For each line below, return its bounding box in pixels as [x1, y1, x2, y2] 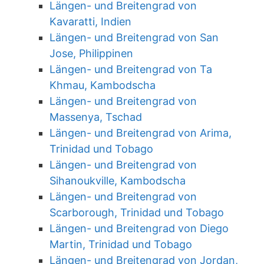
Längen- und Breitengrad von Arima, [49, 127, 232, 139]
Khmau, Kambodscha [49, 79, 156, 91]
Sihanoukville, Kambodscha [49, 174, 186, 187]
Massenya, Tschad [49, 111, 142, 123]
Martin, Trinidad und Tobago [49, 238, 192, 250]
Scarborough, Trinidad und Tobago [49, 206, 224, 219]
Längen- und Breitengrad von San [49, 31, 219, 44]
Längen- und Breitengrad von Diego [49, 222, 229, 235]
